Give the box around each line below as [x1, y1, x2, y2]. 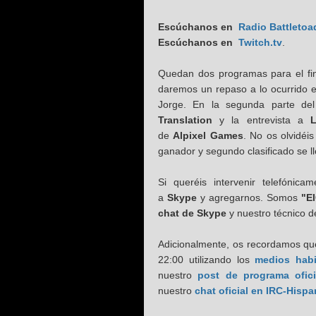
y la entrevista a [212, 114, 310, 126]
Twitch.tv [238, 36, 282, 48]
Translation [158, 114, 212, 126]
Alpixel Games [173, 129, 243, 141]
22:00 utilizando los [158, 253, 255, 265]
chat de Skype [158, 207, 226, 219]
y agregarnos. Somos [197, 191, 301, 203]
